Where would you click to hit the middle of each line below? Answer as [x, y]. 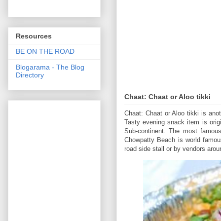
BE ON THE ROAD [45, 51]
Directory [30, 75]
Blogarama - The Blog [50, 67]
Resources [34, 36]
